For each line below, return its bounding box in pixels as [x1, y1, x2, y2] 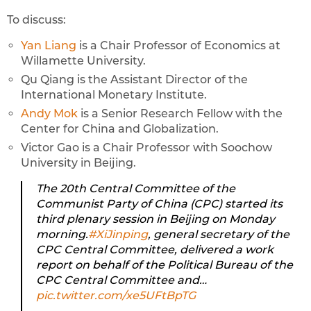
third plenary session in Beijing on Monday [36, 212, 275, 226]
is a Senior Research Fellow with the [78, 107, 283, 120]
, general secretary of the [148, 228, 289, 241]
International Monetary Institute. [21, 88, 207, 101]
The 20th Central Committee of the [36, 182, 235, 195]
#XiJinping [88, 228, 148, 241]
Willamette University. [21, 54, 146, 67]
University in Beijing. [21, 156, 136, 169]
